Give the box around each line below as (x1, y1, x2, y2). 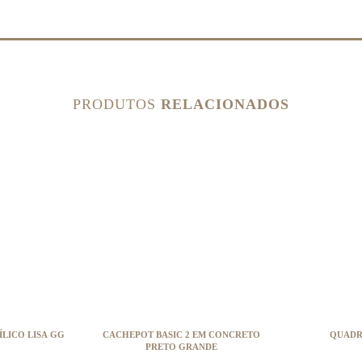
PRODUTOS (73, 96, 161, 112)
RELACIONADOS (161, 96, 289, 112)
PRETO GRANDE (145, 342, 217, 351)
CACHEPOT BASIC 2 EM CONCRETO (102, 330, 260, 339)
